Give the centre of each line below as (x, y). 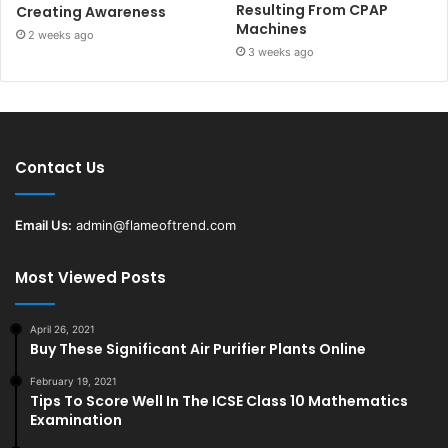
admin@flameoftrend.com (156, 224)
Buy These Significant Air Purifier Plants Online (198, 348)
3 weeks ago (281, 51)
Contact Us (60, 167)
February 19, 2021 (73, 380)
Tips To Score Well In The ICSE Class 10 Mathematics (219, 400)
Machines (272, 28)
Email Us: (43, 224)
